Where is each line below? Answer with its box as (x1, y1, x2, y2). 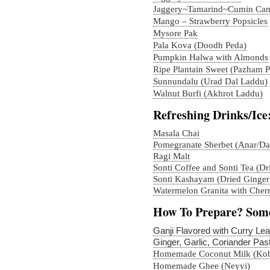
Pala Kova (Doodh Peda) (153, 40, 246, 50)
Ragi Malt (153, 151, 190, 161)
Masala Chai (153, 128, 199, 138)
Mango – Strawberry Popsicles (153, 16, 268, 26)
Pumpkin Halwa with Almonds (153, 52, 268, 62)
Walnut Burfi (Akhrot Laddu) (153, 89, 263, 98)
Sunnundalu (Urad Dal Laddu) (153, 77, 268, 86)
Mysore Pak (153, 28, 198, 38)
